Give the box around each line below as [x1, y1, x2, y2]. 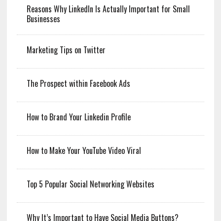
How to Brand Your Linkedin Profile [26, 111, 131, 123]
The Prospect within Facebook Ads [26, 77, 130, 90]
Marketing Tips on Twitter [26, 44, 106, 56]
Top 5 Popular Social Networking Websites [26, 178, 154, 190]
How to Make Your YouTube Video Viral [26, 145, 141, 157]
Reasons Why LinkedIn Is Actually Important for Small [26, 3, 190, 15]
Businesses [26, 13, 60, 25]
